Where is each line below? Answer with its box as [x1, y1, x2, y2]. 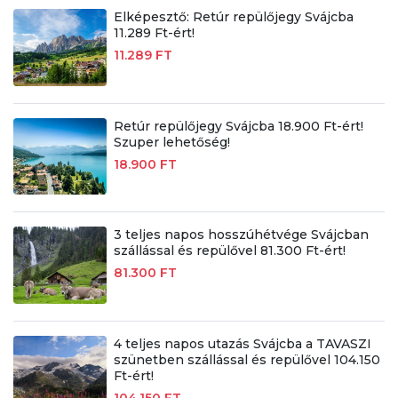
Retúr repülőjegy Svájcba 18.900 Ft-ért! [113, 117, 363, 134]
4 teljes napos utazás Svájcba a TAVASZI [113, 336, 371, 353]
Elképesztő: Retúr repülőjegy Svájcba [113, 8, 354, 25]
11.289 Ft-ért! [113, 24, 195, 41]
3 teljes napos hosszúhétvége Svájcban [113, 227, 369, 243]
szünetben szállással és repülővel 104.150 [113, 352, 380, 369]
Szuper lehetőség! [113, 133, 230, 150]
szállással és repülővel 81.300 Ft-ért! [113, 243, 346, 259]
